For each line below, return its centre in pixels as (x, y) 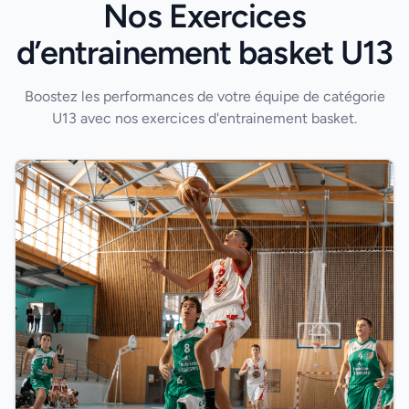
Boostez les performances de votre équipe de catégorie (204, 96)
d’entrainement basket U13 (204, 52)
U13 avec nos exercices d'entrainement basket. (204, 118)
